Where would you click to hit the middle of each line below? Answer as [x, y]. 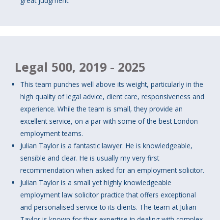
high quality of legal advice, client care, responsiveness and [112, 97]
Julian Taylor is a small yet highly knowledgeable [96, 183]
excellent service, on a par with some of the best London [109, 121]
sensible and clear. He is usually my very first [90, 158]
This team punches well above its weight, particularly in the [112, 84]
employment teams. [52, 134]
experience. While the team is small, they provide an [102, 109]
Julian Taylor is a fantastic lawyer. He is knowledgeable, [107, 146]
